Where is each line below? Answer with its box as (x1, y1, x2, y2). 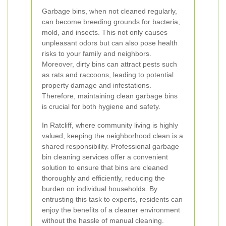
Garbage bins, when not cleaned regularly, (42, 7, 177, 15)
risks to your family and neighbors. (42, 49, 151, 58)
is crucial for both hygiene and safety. (42, 102, 160, 110)
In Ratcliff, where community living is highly (42, 121, 178, 129)
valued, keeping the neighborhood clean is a (42, 132, 183, 140)
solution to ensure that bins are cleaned (42, 163, 168, 172)
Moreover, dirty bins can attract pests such (42, 60, 177, 68)
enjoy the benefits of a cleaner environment (42, 206, 180, 214)
